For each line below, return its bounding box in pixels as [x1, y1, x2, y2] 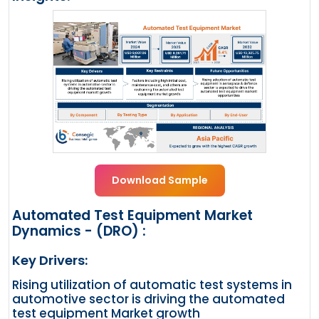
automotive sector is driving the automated [12, 290, 285, 308]
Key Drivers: [12, 251, 88, 269]
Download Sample [111, 172, 208, 187]
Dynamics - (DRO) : [12, 221, 146, 241]
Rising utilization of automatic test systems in [12, 276, 292, 293]
